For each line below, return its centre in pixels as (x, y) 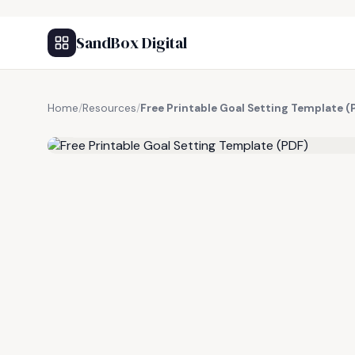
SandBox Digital (132, 43)
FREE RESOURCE (126, 126)
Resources (109, 108)
